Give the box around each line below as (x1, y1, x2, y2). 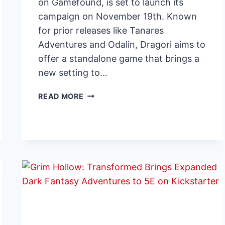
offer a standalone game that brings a (38, 53, 200, 64)
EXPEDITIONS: (83, 170, 138, 179)
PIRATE (83, 136, 111, 145)
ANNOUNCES (83, 113, 135, 122)
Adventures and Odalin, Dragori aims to (38, 39, 206, 50)
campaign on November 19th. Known (38, 11, 197, 22)
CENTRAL (83, 182, 121, 191)
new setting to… (38, 67, 108, 78)
